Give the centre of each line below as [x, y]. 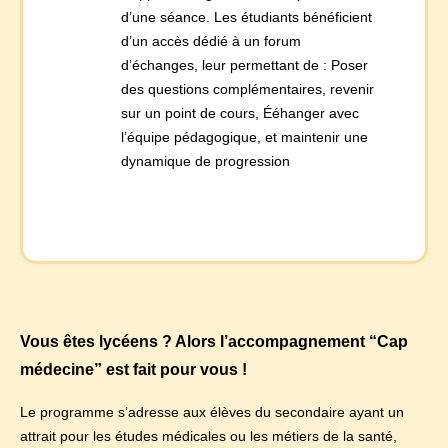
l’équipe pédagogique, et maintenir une [244, 136]
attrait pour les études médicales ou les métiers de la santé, [208, 435]
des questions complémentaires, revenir [247, 88]
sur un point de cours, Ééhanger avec [240, 112]
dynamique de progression [205, 160]
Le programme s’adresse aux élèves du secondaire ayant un [212, 411]
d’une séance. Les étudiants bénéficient [246, 16]
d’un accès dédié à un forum [211, 40]
